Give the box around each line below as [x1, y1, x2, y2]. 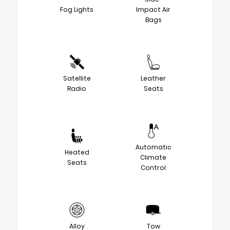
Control [141, 163, 166, 172]
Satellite [63, 73, 91, 83]
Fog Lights [60, 5, 93, 14]
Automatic [135, 142, 171, 151]
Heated [64, 147, 89, 157]
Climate [140, 152, 166, 162]
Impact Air [136, 5, 170, 14]
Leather [141, 73, 166, 83]
